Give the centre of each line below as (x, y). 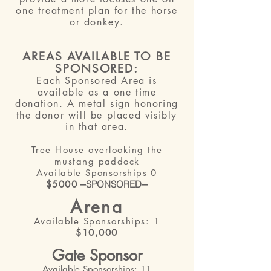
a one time (128, 92)
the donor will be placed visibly (97, 115)
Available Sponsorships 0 (97, 173)
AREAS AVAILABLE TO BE (97, 57)
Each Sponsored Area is (97, 81)
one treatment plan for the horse (97, 11)
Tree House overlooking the (97, 150)
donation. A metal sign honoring (97, 104)
